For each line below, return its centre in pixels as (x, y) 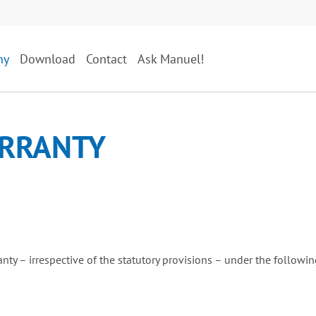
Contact (107, 59)
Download (48, 59)
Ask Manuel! (171, 59)
